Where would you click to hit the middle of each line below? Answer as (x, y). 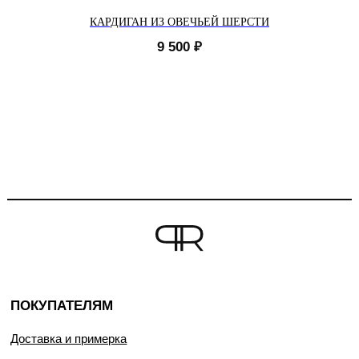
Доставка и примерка (69, 339)
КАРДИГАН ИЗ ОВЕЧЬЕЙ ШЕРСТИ (179, 22)
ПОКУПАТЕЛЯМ (62, 306)
